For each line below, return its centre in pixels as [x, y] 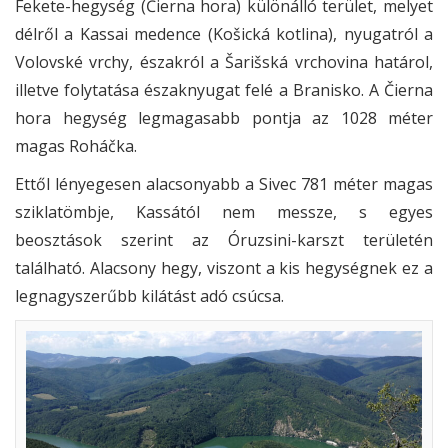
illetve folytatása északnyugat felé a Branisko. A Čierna [224, 89]
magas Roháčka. [76, 145]
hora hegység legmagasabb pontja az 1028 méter [224, 117]
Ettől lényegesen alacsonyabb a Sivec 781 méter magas [224, 183]
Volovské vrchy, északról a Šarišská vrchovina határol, [224, 61]
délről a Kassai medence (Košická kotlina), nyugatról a [224, 33]
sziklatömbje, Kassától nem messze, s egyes [224, 211]
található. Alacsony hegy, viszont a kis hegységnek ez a [224, 267]
